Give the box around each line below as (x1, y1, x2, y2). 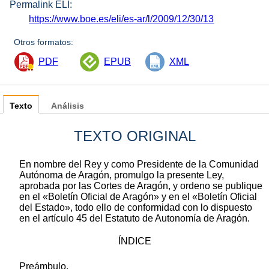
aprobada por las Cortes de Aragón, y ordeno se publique (19, 181, 262, 192)
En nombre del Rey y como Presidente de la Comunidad (19, 159, 259, 170)
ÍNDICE (118, 236, 151, 247)
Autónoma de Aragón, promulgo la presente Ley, (19, 170, 224, 181)
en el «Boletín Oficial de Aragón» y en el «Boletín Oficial (19, 192, 257, 202)
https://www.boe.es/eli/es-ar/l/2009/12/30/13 (29, 14, 214, 25)
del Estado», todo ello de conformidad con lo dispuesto (19, 202, 252, 213)
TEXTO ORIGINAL (73, 128, 196, 145)
